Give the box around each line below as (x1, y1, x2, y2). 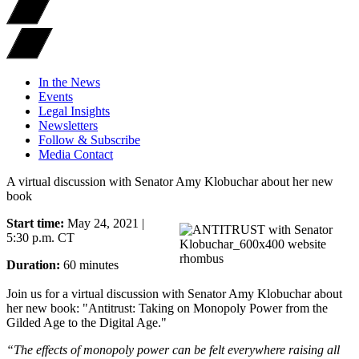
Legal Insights (38, 103, 110, 118)
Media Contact (38, 147, 113, 161)
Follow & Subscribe (38, 132, 140, 147)
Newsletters (38, 118, 98, 132)
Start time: (6, 216, 67, 230)
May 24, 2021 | (67, 216, 144, 230)
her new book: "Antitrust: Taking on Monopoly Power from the (6, 301, 328, 315)
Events (38, 89, 73, 103)
